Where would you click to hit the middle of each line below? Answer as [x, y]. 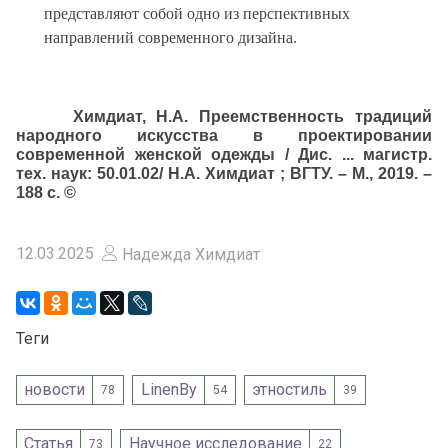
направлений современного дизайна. [171, 38]
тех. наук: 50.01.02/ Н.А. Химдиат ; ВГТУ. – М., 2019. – [224, 174]
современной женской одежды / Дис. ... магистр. [224, 155]
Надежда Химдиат [189, 255]
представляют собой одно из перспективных [197, 14]
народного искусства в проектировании [224, 136]
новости [55, 390]
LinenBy [168, 390]
